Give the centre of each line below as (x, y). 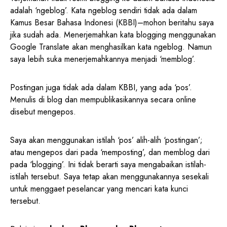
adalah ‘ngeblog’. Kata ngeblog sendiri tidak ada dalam (104, 10)
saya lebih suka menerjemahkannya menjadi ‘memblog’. (103, 59)
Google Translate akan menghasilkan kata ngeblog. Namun (111, 47)
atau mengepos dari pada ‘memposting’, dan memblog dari (110, 152)
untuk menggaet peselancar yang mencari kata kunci (99, 188)
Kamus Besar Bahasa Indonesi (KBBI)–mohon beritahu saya (112, 22)
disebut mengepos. (43, 111)
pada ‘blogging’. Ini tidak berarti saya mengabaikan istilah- (108, 164)
